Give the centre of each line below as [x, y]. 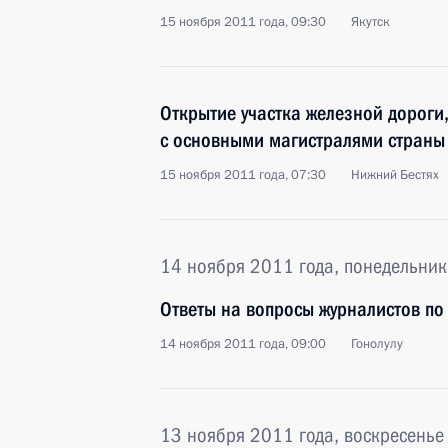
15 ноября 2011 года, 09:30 [243, 22]
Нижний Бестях [395, 175]
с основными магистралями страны [302, 140]
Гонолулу [377, 344]
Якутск [370, 22]
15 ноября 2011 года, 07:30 [243, 175]
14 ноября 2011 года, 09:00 [243, 344]
